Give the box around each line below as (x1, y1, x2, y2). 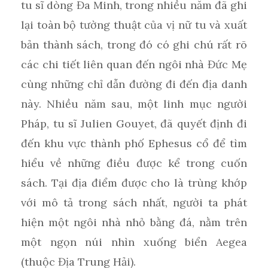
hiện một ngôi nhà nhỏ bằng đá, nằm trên (21, 215, 247, 230)
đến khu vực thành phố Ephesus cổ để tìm (21, 136, 247, 151)
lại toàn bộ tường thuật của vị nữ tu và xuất (21, 18, 247, 32)
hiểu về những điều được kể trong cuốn (21, 156, 247, 170)
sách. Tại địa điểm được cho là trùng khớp (21, 176, 247, 190)
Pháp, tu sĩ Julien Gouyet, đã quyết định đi (21, 117, 247, 131)
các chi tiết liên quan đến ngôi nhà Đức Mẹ (21, 57, 247, 72)
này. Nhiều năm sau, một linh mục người (21, 97, 247, 111)
